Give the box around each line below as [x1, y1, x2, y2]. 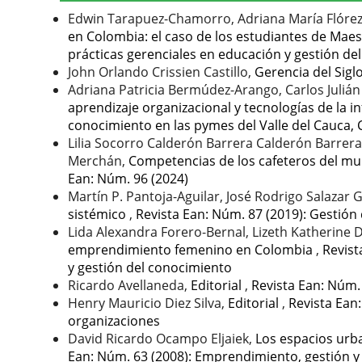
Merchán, [68, 151, 128, 170]
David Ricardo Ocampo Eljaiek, [68, 329, 255, 347]
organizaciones [68, 311, 160, 330]
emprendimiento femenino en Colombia [68, 240, 316, 259]
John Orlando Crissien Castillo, [68, 62, 255, 81]
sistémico [68, 204, 129, 223]
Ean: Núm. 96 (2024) [68, 169, 188, 187]
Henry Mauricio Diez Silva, [68, 293, 228, 312]
